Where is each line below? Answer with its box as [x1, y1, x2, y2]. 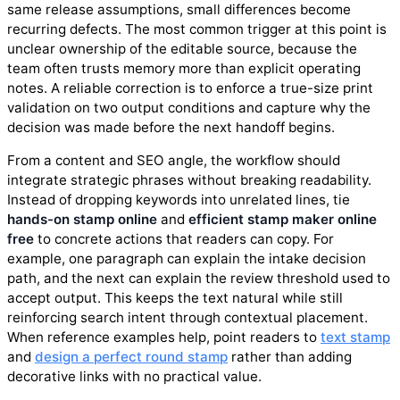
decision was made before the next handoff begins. [7, 118, 335, 136]
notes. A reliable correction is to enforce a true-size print [7, 79, 373, 96]
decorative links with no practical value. [7, 367, 262, 385]
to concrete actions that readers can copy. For [34, 229, 334, 247]
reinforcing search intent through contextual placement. [7, 308, 368, 326]
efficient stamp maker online [188, 210, 377, 228]
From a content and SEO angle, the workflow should [7, 151, 340, 169]
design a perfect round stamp [35, 347, 228, 365]
